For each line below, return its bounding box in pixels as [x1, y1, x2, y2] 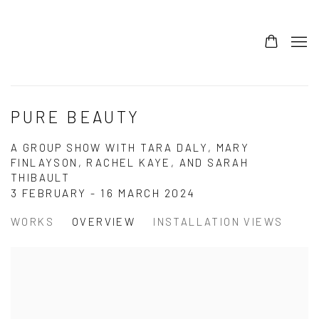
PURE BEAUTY [11, 107, 141, 127]
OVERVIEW [72, 215, 136, 228]
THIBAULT [11, 171, 70, 184]
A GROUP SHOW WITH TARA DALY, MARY [11, 141, 250, 154]
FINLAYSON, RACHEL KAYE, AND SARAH [11, 156, 249, 169]
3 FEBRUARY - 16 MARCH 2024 [11, 186, 196, 199]
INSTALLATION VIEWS [153, 215, 283, 228]
